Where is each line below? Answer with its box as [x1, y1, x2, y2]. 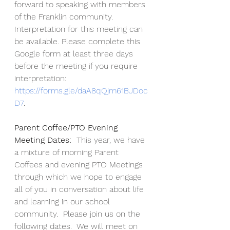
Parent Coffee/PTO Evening [14, 123, 120, 132]
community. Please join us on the [14, 209, 143, 219]
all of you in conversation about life [14, 184, 146, 194]
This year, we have [71, 135, 147, 145]
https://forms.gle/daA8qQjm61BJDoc [14, 86, 148, 95]
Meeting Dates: [14, 135, 71, 145]
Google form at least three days [14, 49, 136, 59]
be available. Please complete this [14, 36, 143, 46]
